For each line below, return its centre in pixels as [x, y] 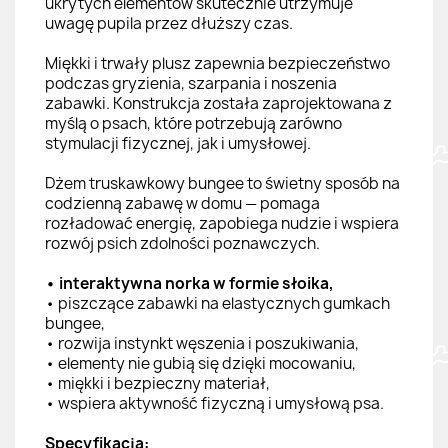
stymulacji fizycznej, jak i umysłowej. [178, 143]
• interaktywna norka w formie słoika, [189, 283]
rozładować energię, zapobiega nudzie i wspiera [222, 223]
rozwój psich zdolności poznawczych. [182, 243]
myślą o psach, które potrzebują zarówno [193, 123]
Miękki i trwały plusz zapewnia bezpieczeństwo [217, 63]
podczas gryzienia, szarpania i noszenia [191, 83]
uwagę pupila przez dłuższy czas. [169, 23]
